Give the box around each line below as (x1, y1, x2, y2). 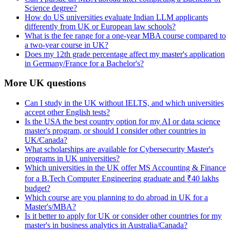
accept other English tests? (25, 107, 110, 117)
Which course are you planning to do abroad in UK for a (25, 193, 208, 202)
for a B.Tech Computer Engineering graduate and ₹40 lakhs (25, 174, 219, 183)
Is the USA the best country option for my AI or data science (25, 117, 220, 126)
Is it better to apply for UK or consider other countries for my (25, 211, 222, 220)
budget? (25, 183, 50, 193)
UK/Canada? (25, 135, 67, 144)
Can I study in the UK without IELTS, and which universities (25, 98, 224, 107)
